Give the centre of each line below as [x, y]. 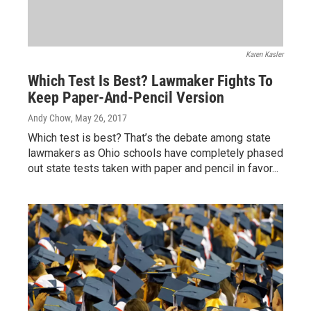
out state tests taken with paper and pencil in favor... [153, 169]
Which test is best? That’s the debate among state [149, 138]
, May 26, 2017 [99, 118]
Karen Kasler [264, 55]
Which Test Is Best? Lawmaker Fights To [150, 81]
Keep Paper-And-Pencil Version [126, 98]
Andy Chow [49, 118]
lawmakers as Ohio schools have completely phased [155, 153]
